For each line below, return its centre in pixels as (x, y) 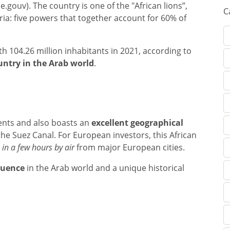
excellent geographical (137, 123)
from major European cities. (130, 147)
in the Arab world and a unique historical (104, 168)
